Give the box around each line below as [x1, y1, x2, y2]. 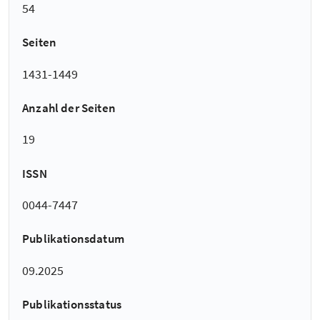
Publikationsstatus [22, 296, 122, 313]
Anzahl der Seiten [22, 100, 116, 116]
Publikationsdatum [22, 231, 124, 247]
